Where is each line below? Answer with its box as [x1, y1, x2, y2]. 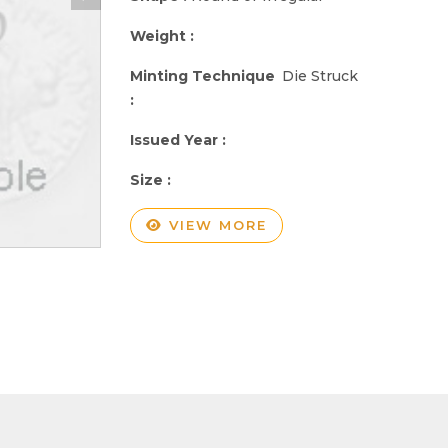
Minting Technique [130, 66, 275, 85]
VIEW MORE [163, 216, 267, 233]
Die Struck [282, 66, 359, 85]
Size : [130, 170, 175, 189]
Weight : [130, 26, 198, 45]
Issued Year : [130, 130, 230, 149]
